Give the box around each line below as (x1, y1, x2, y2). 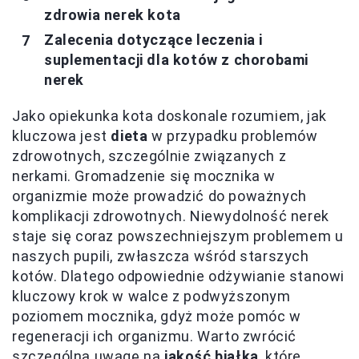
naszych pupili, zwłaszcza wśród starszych (12, 248, 309, 265)
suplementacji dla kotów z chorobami (44, 51, 309, 69)
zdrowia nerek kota (44, 6, 181, 24)
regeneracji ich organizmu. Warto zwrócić (12, 328, 297, 345)
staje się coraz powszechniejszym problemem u (12, 228, 344, 245)
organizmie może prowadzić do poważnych (12, 188, 307, 205)
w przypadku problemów (147, 127, 318, 145)
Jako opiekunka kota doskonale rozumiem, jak (12, 107, 327, 125)
